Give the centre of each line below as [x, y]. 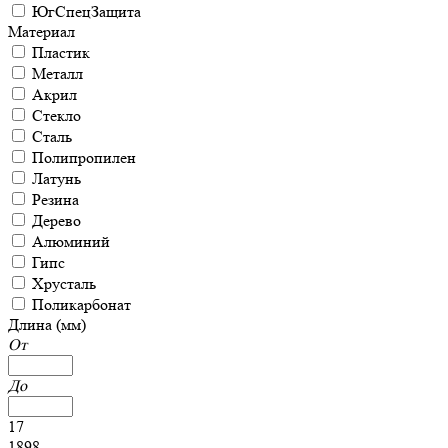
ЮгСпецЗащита [86, 11]
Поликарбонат [81, 304]
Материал [41, 31]
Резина [55, 199]
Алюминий [71, 241]
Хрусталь [64, 283]
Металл [57, 73]
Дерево [56, 220]
